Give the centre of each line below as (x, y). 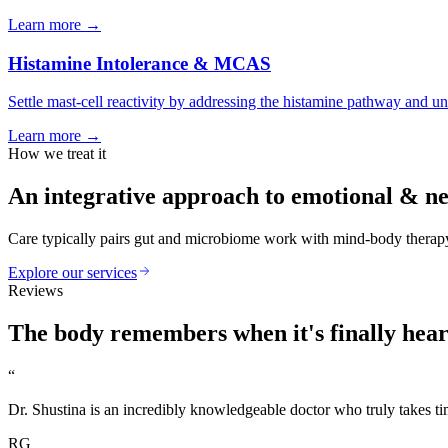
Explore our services (72, 273)
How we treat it (57, 154)
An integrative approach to (149, 196)
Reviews (35, 291)
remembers (168, 332)
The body (59, 332)
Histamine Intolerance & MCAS (139, 63)
